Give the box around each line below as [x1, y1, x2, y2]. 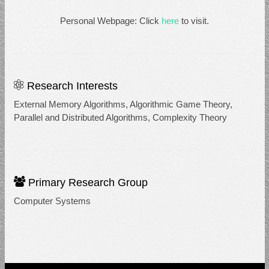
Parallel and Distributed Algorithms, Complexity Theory [13, 112, 227, 122]
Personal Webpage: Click [60, 16, 162, 26]
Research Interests [23, 80, 118, 92]
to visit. [179, 16, 209, 26]
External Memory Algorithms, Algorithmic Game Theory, [13, 99, 232, 109]
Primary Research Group [25, 177, 148, 189]
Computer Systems [13, 196, 91, 206]
